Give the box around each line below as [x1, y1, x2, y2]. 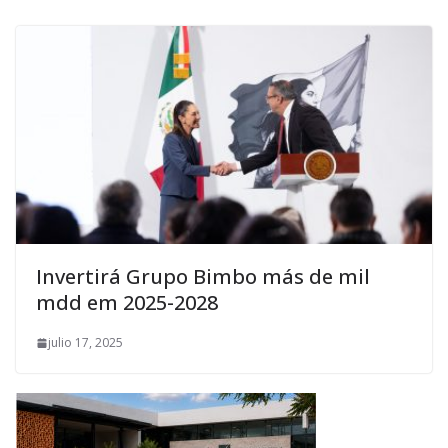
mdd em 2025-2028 [36, 289, 218, 317]
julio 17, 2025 [48, 334, 123, 352]
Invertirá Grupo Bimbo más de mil [36, 263, 370, 291]
